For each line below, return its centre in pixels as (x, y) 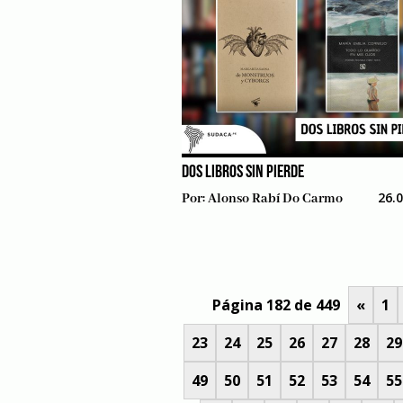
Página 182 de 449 (276, 305)
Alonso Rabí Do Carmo (275, 199)
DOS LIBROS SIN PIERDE (243, 173)
